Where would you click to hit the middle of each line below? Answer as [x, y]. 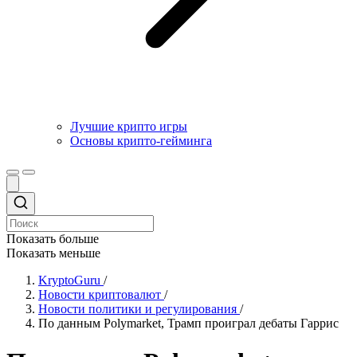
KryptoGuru [69, 280]
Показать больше [53, 238]
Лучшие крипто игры [129, 126]
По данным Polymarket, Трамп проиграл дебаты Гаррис [188, 323]
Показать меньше [53, 253]
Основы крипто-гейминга [141, 140]
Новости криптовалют [100, 294]
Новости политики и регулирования [137, 308]
